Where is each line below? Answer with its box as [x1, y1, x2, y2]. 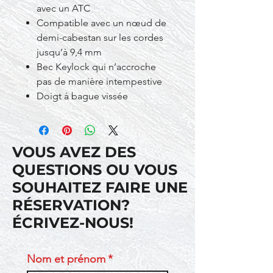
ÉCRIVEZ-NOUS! [12, 214, 133, 232]
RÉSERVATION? [12, 196, 130, 214]
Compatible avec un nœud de [37, 17, 166, 29]
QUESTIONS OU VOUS [12, 161, 177, 179]
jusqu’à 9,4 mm [37, 46, 102, 58]
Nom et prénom [27, 252, 105, 266]
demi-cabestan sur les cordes [37, 32, 163, 43]
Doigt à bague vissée [37, 90, 128, 102]
